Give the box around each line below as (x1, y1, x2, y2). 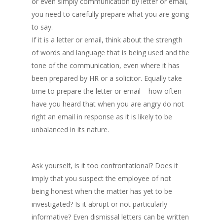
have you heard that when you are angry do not (32, 99, 184, 109)
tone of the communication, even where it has (32, 61, 180, 70)
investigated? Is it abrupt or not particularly (32, 199, 167, 209)
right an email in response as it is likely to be (32, 112, 172, 121)
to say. (32, 22, 55, 32)
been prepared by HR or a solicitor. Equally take (32, 74, 182, 83)
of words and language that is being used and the (32, 48, 189, 57)
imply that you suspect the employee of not (32, 174, 171, 183)
